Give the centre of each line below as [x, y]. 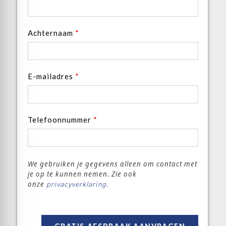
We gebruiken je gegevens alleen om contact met [112, 164]
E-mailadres [51, 76]
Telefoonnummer [61, 120]
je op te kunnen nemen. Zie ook [82, 174]
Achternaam [51, 33]
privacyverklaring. [76, 185]
